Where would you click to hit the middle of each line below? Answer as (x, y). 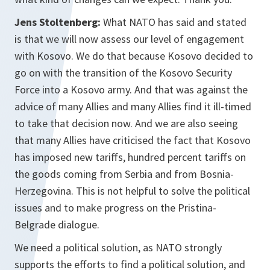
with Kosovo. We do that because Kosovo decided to (134, 56)
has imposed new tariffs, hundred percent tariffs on (130, 157)
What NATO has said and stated (175, 22)
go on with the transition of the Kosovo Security (123, 73)
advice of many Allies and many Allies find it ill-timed (133, 107)
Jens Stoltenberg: (59, 22)
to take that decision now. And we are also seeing (126, 124)
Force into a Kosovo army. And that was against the (131, 90)
